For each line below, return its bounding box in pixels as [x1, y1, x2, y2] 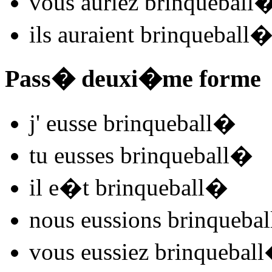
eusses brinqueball [48, 141, 229, 168]
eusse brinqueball [40, 109, 212, 136]
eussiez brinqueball [75, 238, 264, 265]
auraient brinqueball [52, 21, 250, 48]
